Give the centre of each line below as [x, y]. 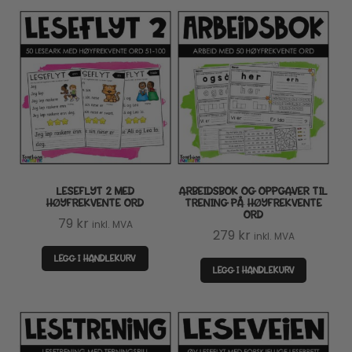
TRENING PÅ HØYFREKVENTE [253, 203]
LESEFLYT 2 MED [95, 191]
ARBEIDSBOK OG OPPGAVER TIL [254, 191]
